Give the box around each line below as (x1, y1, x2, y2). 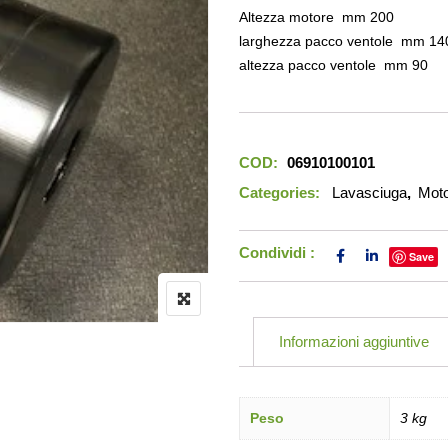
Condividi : (239, 244, 315, 261)
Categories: (239, 184, 320, 201)
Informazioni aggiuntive (279, 333, 429, 350)
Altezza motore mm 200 (239, 9, 394, 25)
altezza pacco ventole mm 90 (239, 57, 428, 73)
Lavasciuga (332, 184, 407, 201)
